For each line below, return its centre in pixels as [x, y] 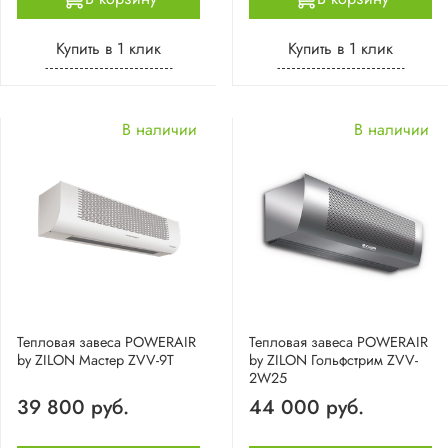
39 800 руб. [73, 407]
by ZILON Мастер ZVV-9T [95, 359]
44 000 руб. [306, 407]
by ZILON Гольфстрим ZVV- [333, 359]
